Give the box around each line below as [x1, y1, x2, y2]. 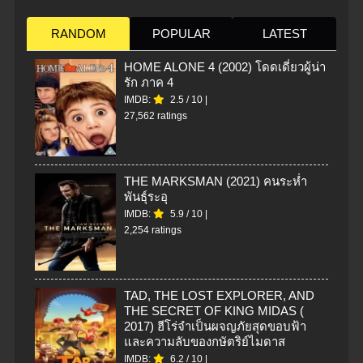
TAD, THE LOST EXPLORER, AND [124, 288, 314, 303]
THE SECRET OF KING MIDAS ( [124, 304, 304, 318]
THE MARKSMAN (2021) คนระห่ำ [124, 174, 307, 189]
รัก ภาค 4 [124, 75, 173, 90]
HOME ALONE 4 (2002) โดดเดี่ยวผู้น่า [124, 60, 326, 75]
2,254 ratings [124, 224, 181, 237]
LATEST [262, 27, 307, 41]
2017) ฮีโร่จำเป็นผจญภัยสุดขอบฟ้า [124, 319, 306, 334]
